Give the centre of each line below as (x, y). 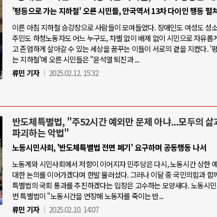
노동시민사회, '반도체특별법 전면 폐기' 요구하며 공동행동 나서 (109, 147)
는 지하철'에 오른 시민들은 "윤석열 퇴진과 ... (76, 59)
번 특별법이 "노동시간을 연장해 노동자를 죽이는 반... (88, 196)
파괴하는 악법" (41, 133)
